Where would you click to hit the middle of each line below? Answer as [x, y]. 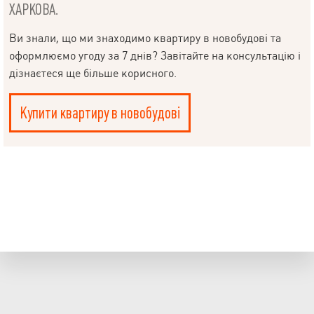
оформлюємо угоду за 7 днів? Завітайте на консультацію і [155, 55]
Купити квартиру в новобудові [100, 112]
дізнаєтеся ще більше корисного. [93, 73]
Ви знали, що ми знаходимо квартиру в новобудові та [145, 38]
